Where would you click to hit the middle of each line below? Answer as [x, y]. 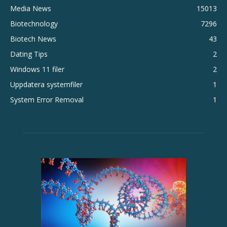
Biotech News [33, 39]
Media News [31, 8]
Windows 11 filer [37, 69]
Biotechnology [34, 24]
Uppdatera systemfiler [46, 84]
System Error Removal [47, 100]
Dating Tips [29, 54]
